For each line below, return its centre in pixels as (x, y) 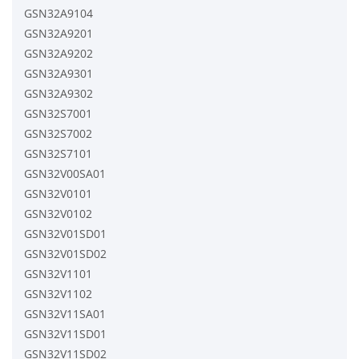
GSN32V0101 (58, 193)
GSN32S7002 (58, 133)
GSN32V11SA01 (65, 313)
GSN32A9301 (58, 73)
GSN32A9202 (58, 53)
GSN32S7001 (58, 113)
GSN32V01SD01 (65, 233)
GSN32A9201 (58, 33)
